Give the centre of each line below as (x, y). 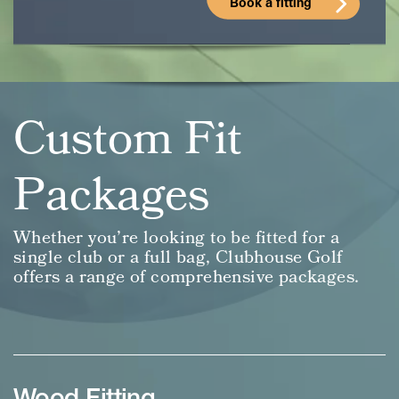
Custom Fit (128, 140)
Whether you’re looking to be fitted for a (177, 238)
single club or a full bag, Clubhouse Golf (178, 258)
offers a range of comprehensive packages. (187, 277)
